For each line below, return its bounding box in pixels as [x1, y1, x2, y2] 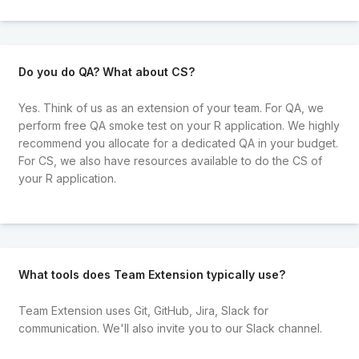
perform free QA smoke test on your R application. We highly [18, 118, 340, 132]
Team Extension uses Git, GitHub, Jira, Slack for [18, 303, 268, 317]
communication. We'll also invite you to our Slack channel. [18, 321, 322, 335]
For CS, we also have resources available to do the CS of [18, 153, 322, 167]
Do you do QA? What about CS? [18, 65, 195, 79]
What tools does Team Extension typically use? [18, 268, 285, 282]
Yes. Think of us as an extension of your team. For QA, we [18, 100, 324, 115]
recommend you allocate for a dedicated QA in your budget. [18, 135, 338, 150]
